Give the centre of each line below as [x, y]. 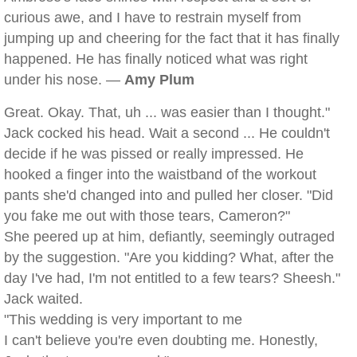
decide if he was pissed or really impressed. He [154, 154]
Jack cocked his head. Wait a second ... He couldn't [167, 133]
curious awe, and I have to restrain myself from [153, 18]
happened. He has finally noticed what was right [156, 59]
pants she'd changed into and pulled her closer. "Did [169, 195]
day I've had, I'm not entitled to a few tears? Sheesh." [172, 278]
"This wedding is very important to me [123, 320]
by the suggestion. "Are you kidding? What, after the [169, 257]
